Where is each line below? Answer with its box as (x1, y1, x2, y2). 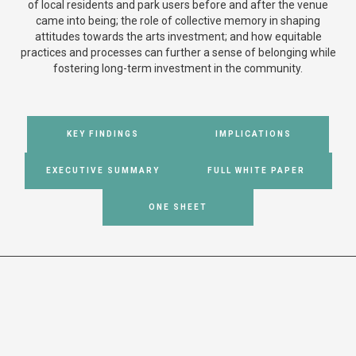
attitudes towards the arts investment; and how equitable (34, 30, 322, 43)
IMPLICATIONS (215, 130, 292, 138)
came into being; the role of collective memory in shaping (36, 14, 320, 27)
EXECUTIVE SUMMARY (45, 166, 160, 175)
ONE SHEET (149, 203, 207, 211)
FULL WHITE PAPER (207, 166, 305, 175)
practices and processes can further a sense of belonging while (20, 46, 336, 59)
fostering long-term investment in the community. (53, 62, 303, 75)
